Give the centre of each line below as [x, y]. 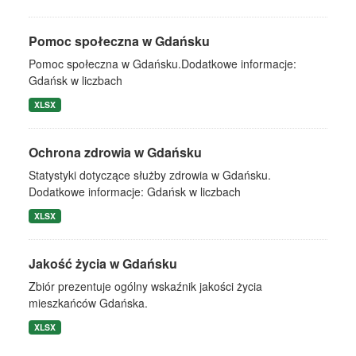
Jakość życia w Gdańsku [103, 263]
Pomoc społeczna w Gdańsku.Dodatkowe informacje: [163, 64]
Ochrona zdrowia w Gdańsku [115, 152]
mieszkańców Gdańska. [88, 303]
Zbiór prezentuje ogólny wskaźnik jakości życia [145, 286]
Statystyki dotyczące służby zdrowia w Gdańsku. [150, 175]
